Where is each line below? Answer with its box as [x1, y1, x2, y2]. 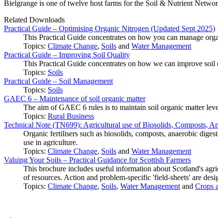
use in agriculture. [23, 138, 78, 146]
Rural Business [48, 111, 94, 120]
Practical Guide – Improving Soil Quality [4, 50, 130, 59]
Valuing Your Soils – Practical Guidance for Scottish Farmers [4, 155, 191, 164]
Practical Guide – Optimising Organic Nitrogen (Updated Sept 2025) [4, 24, 215, 33]
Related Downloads [4, 15, 65, 24]
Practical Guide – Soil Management [4, 76, 113, 85]
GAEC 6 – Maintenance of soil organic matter [4, 94, 145, 103]
